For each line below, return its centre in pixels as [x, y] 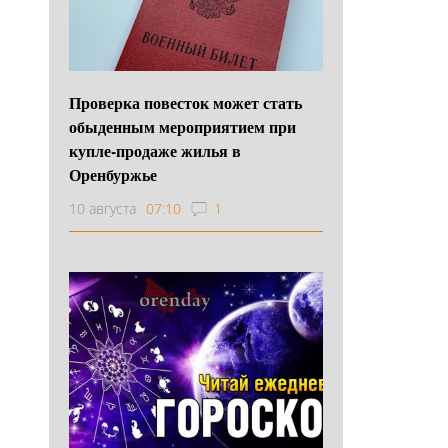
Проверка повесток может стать [185, 102]
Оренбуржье [113, 174]
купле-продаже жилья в [155, 150]
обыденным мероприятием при [182, 126]
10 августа [102, 208]
